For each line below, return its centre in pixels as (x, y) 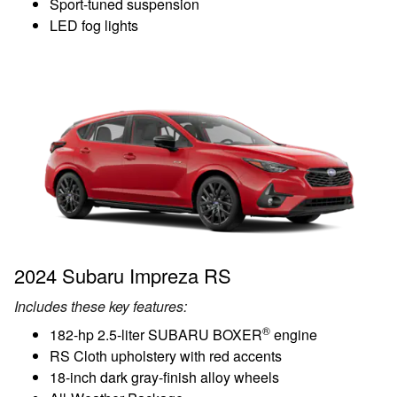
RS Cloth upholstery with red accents (166, 355)
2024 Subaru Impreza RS (123, 275)
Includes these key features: (101, 306)
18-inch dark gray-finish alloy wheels (164, 377)
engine (294, 334)
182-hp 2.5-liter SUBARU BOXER (156, 334)
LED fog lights (94, 25)
